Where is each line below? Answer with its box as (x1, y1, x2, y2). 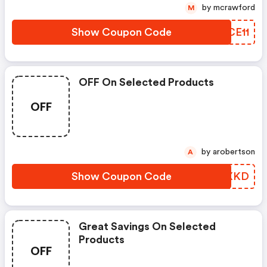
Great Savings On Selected (79, 221, 216, 232)
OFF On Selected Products (79, 77, 214, 88)
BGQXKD (201, 171, 249, 182)
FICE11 (217, 27, 249, 38)
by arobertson (213, 148, 255, 156)
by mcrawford (213, 4, 255, 12)
